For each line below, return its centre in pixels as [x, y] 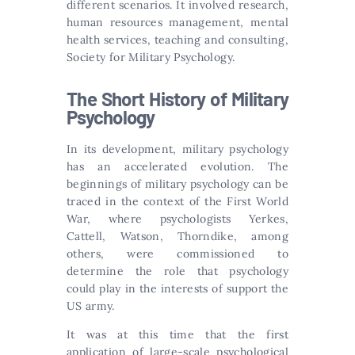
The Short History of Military [177, 98]
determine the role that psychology [177, 271]
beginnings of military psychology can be [178, 183]
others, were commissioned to [177, 253]
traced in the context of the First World [177, 201]
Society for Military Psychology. [151, 57]
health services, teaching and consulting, [177, 39]
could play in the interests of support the [177, 288]
